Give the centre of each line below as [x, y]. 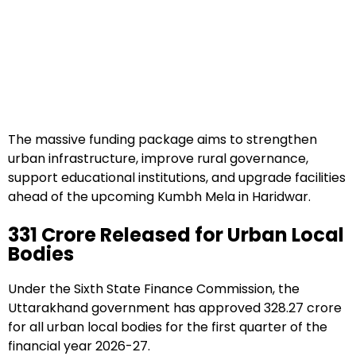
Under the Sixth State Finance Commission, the [154, 288]
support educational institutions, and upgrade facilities [177, 178]
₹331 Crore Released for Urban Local [176, 235]
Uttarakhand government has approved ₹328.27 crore [175, 308]
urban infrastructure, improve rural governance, [158, 159]
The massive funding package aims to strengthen [163, 140]
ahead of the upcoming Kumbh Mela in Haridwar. [159, 197]
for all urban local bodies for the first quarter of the [168, 327]
